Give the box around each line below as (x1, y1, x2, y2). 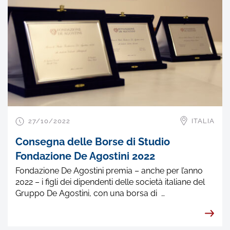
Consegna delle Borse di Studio (15, 135, 170, 148)
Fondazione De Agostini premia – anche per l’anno (15, 165, 203, 176)
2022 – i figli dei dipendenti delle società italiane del (15, 177, 205, 187)
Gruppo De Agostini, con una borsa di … (15, 188, 165, 198)
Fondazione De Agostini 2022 (15, 149, 155, 162)
